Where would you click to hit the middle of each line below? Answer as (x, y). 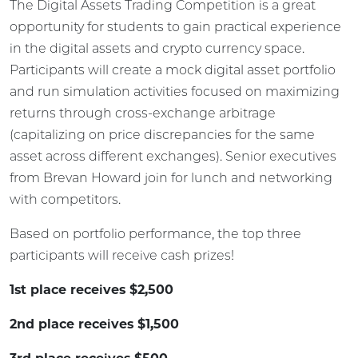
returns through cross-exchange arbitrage (143, 113)
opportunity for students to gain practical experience (175, 26)
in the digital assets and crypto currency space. (157, 48)
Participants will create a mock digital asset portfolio (173, 70)
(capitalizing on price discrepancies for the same (162, 134)
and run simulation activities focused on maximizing (175, 91)
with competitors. (65, 199)
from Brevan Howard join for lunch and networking (171, 177)
